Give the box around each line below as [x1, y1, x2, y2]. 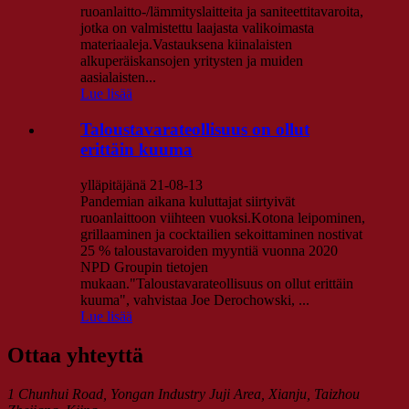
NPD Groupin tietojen [80, 258, 208, 275]
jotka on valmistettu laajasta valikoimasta [80, 20, 314, 37]
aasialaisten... [80, 69, 156, 86]
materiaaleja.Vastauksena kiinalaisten [80, 37, 292, 53]
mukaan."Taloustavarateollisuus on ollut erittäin [80, 275, 353, 291]
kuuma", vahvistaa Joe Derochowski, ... [80, 291, 309, 308]
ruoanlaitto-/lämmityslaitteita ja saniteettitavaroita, [80, 4, 363, 20]
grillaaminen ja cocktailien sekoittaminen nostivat [80, 225, 362, 242]
